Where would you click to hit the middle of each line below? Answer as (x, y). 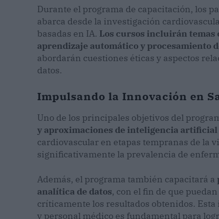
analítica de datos (75, 192)
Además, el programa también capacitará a (127, 179)
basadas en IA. (68, 34)
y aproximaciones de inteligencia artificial (127, 130)
